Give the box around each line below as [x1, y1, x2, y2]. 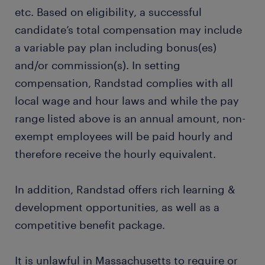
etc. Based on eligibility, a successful [15, 5, 202, 18]
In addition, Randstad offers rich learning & [15, 183, 235, 196]
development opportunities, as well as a [15, 201, 219, 214]
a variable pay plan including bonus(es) [15, 41, 216, 54]
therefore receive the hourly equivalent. [15, 147, 216, 160]
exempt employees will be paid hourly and [15, 130, 233, 143]
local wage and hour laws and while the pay [15, 94, 239, 107]
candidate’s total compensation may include [15, 23, 242, 36]
